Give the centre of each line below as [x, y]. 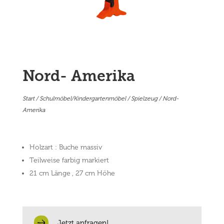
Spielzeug [144, 99]
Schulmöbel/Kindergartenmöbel [82, 99]
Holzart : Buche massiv [65, 147]
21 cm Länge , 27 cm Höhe [72, 173]
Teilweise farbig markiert [69, 160]
